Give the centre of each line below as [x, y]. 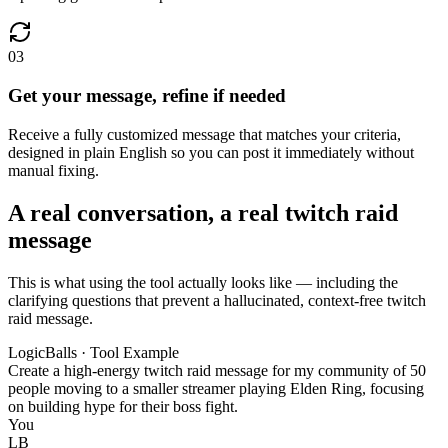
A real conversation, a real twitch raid [203, 212]
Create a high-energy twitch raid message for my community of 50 [217, 370]
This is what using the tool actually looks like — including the [203, 282]
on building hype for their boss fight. [123, 406]
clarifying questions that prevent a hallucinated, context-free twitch [217, 300]
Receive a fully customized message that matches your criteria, [204, 134]
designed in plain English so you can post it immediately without [211, 152]
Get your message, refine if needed [147, 96]
